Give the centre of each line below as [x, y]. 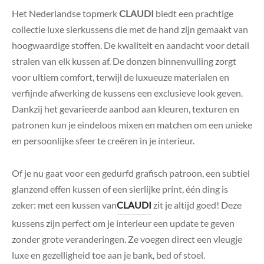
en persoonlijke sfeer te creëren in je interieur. [103, 141]
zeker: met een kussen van [64, 205]
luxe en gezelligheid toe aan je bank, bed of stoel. [108, 255]
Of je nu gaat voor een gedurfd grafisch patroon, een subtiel [131, 173]
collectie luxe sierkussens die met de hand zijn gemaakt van [130, 29]
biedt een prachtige [194, 14]
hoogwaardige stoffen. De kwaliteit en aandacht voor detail [131, 45]
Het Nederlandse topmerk [65, 14]
